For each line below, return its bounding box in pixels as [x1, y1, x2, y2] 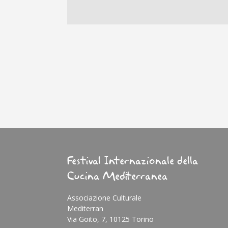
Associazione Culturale [67, 193, 141, 203]
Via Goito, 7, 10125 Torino [67, 214, 154, 224]
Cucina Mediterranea [67, 172, 168, 182]
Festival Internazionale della [67, 156, 198, 167]
